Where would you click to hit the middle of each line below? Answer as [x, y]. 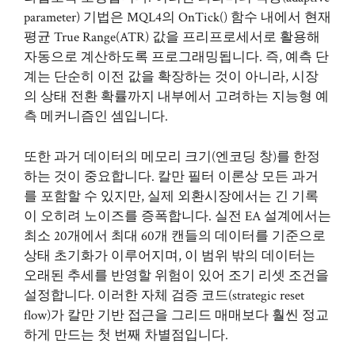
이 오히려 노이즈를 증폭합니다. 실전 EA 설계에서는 [177, 216]
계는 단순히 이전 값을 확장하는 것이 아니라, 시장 [171, 77]
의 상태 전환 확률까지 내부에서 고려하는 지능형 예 [176, 97]
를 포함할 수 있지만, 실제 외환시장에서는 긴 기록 [171, 196]
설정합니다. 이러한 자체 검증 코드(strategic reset [164, 295]
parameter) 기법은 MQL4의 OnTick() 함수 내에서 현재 [177, 17]
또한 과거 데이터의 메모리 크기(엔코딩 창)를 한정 [172, 157]
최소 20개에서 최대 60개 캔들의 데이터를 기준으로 [175, 236]
